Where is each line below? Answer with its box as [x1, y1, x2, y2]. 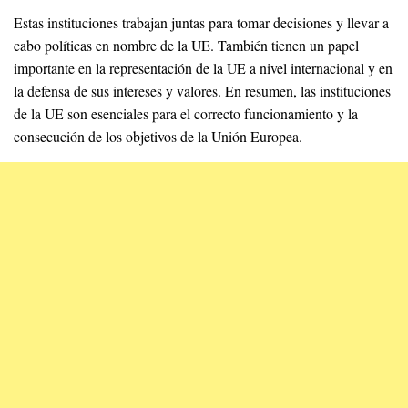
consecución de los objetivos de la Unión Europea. [14, 127, 302, 147]
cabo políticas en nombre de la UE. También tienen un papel [14, 36, 359, 56]
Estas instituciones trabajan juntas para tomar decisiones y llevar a [14, 13, 389, 33]
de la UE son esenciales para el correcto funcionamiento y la [14, 104, 358, 124]
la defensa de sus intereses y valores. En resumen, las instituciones [14, 81, 391, 101]
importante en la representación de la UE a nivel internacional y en [14, 58, 393, 78]
